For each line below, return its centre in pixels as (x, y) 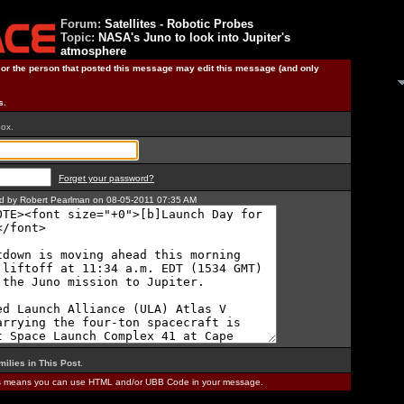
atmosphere (93, 51)
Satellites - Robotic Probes (179, 24)
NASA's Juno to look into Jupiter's (194, 37)
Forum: (83, 24)
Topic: (79, 37)
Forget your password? (106, 178)
